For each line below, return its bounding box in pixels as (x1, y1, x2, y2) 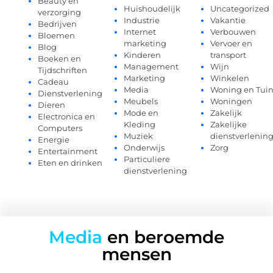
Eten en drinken (38, 158, 103, 168)
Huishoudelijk (124, 4, 181, 14)
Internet (124, 27, 157, 37)
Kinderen (124, 50, 161, 60)
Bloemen (38, 30, 76, 41)
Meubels (124, 96, 158, 107)
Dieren (38, 100, 66, 110)
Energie (38, 135, 70, 145)
